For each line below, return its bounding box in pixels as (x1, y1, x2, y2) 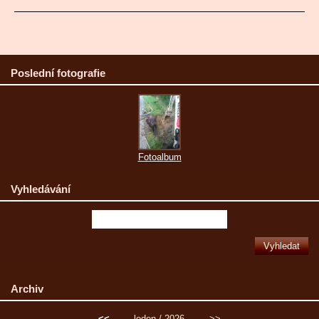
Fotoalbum (137, 152, 182, 162)
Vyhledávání (11, 183, 70, 195)
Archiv (11, 283, 43, 295)
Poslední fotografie (11, 67, 105, 79)
